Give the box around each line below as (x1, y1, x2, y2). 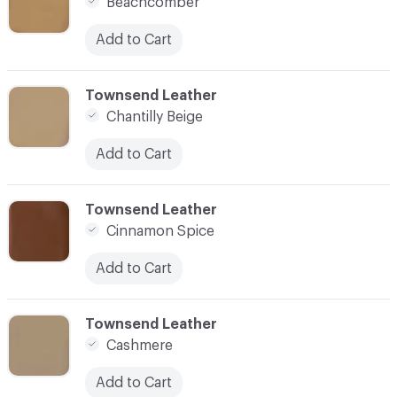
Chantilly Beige (106, 109, 203, 124)
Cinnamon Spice (106, 223, 214, 238)
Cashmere (106, 338, 173, 353)
